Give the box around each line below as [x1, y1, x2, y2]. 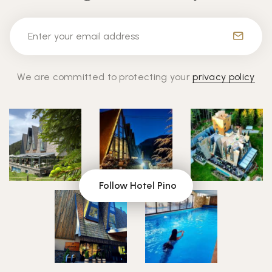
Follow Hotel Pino [99, 179, 177, 191]
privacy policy [192, 71, 255, 83]
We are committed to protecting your [17, 71, 193, 83]
